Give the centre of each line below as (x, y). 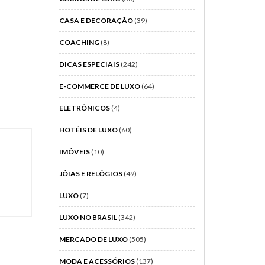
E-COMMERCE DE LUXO (99, 86)
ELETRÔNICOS (84, 108)
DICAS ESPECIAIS (89, 64)
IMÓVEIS (74, 152)
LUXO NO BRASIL (88, 217)
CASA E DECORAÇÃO (96, 20)
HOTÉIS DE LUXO (88, 130)
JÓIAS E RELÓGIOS (91, 174)
